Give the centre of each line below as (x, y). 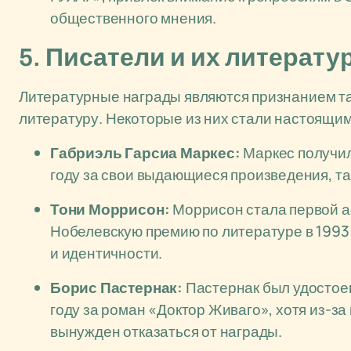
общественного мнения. (133, 18)
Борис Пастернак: (116, 288)
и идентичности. (107, 253)
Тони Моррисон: (110, 209)
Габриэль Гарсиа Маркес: (145, 153)
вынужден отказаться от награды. (166, 331)
